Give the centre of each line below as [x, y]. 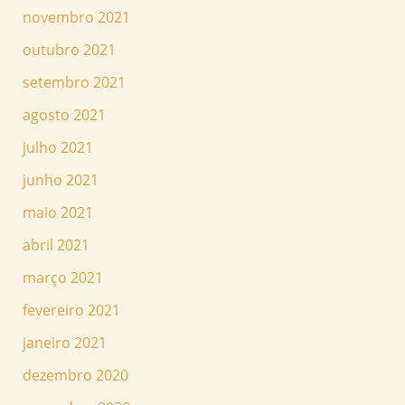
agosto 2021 [64, 115]
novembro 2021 [76, 18]
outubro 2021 [69, 50]
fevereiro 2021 [71, 311]
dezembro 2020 [75, 376]
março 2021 [62, 278]
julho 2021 [57, 148]
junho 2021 [60, 180]
